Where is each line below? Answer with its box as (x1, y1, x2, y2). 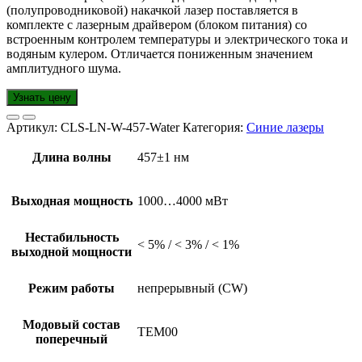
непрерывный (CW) (137, 281, 247, 296)
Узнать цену (13, 91, 71, 104)
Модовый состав (23, 318, 120, 332)
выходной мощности (11, 245, 132, 259)
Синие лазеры (246, 120, 324, 135)
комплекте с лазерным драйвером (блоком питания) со (6, 18, 307, 32)
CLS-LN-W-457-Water (61, 120, 179, 135)
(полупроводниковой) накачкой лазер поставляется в (6, 3, 298, 18)
